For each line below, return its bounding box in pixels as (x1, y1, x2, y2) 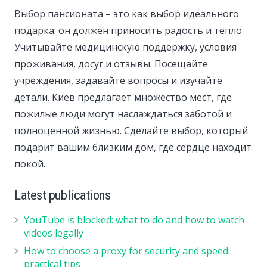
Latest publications (14, 187, 111, 203)
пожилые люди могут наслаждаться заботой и (14, 107, 232, 120)
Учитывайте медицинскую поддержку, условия (14, 40, 237, 54)
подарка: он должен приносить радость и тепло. (14, 23, 244, 37)
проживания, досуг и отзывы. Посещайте (14, 57, 208, 70)
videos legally (24, 226, 83, 240)
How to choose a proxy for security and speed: (24, 244, 230, 257)
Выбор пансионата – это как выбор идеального (14, 7, 239, 20)
